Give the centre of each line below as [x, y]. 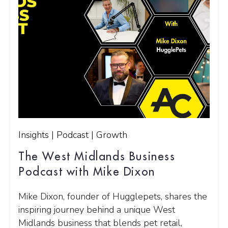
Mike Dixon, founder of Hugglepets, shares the [113, 196]
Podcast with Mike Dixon [87, 172]
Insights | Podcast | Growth [73, 135]
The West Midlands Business [97, 156]
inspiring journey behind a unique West [97, 209]
